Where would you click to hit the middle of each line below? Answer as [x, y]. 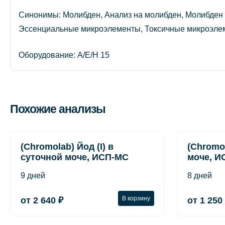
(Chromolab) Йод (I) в [67, 147]
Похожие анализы [58, 109]
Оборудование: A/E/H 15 [64, 55]
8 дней [200, 176]
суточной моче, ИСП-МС [75, 157]
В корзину [136, 198]
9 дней [33, 176]
